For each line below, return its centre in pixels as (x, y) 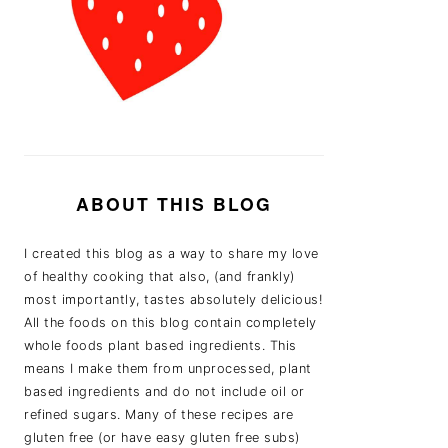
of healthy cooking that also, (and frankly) (159, 276)
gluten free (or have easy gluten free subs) (162, 437)
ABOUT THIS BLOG (174, 203)
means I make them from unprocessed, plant (168, 368)
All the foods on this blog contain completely (170, 322)
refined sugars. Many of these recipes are (159, 414)
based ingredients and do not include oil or (164, 391)
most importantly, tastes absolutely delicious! (173, 299)
